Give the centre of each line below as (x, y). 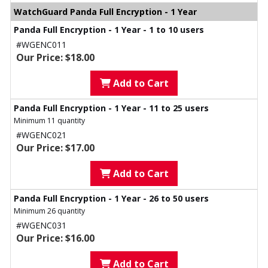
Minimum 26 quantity (49, 211)
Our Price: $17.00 (55, 148)
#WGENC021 (41, 135)
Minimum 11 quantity (49, 121)
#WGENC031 (41, 226)
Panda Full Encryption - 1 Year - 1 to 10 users (109, 30)
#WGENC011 (41, 45)
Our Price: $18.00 (55, 58)
